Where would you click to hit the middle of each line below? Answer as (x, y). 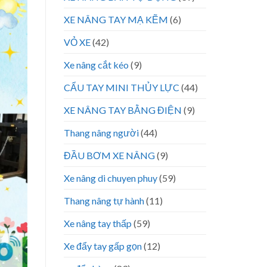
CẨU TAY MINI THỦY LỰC (122, 87)
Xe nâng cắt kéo (96, 64)
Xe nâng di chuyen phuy (111, 178)
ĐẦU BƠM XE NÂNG (109, 155)
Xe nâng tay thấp (98, 223)
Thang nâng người (101, 132)
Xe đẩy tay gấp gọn (103, 246)
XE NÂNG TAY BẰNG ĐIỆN (123, 110)
